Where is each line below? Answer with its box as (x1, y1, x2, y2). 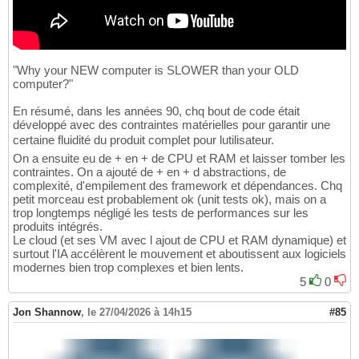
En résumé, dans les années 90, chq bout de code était (13, 104, 300, 119)
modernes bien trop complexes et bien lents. (13, 260, 244, 275)
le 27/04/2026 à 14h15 (87, 306, 192, 319)
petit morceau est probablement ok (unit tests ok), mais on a (13, 192, 326, 207)
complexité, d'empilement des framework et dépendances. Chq (13, 179, 342, 193)
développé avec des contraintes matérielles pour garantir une (13, 118, 330, 132)
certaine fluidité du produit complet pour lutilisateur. (13, 133, 274, 147)
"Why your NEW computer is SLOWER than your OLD (13, 63, 299, 78)
